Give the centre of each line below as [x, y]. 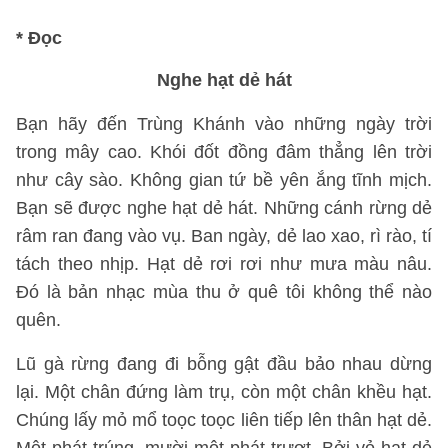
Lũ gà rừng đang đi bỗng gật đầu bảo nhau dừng [224, 364]
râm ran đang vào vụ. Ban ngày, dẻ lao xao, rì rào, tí [224, 236]
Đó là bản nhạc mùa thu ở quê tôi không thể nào [224, 292]
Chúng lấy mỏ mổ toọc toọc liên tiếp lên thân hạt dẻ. [224, 420]
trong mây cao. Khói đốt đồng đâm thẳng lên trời [224, 152]
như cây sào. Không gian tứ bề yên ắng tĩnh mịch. [224, 180]
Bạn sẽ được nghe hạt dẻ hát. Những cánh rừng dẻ [224, 208]
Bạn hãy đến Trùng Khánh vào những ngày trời [224, 124]
